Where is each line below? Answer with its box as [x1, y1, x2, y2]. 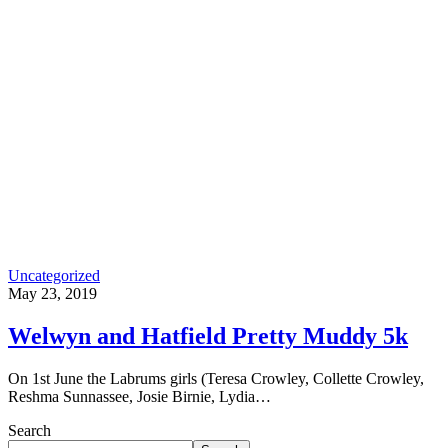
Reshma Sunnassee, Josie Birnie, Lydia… [8, 387, 271, 405]
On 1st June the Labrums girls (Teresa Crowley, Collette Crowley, [8, 369, 424, 387]
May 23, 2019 [8, 284, 97, 302]
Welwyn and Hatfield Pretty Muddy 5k [8, 322, 408, 349]
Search [8, 421, 51, 439]
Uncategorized [8, 266, 100, 284]
